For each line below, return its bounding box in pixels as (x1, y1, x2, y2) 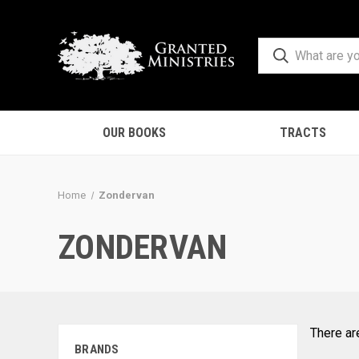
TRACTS (280, 125, 327, 140)
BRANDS (75, 342, 119, 357)
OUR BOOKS (103, 125, 167, 140)
